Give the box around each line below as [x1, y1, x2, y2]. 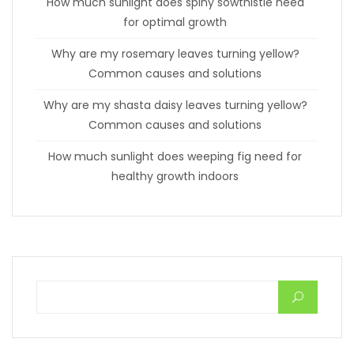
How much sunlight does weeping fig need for [48, 149, 302, 165]
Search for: [132, 292, 189, 308]
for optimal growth [123, 14, 227, 31]
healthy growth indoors [111, 168, 239, 185]
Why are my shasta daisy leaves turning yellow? [43, 97, 307, 114]
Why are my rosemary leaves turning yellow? [51, 46, 299, 62]
